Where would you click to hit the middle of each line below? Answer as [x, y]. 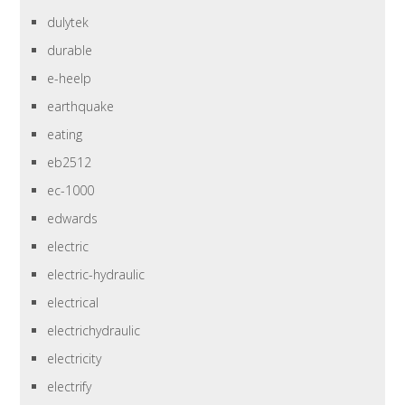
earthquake [81, 107]
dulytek [68, 23]
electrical [73, 303]
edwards [73, 219]
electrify [70, 387]
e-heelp [70, 79]
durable [70, 51]
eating [65, 135]
